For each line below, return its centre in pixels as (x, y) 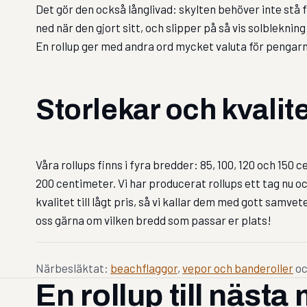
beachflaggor (144, 268)
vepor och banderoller (238, 268)
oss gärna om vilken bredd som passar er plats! (153, 220)
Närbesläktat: (73, 268)
